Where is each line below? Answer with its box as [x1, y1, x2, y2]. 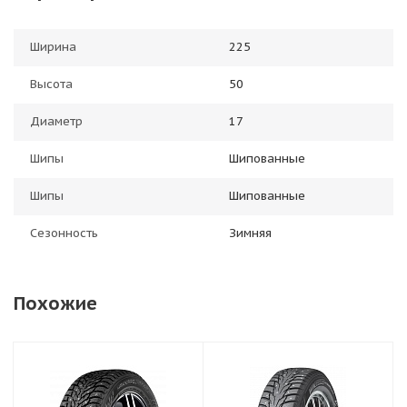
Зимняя [229, 225, 272, 241]
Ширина [30, 39, 76, 55]
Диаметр [30, 114, 83, 129]
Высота [30, 76, 73, 92]
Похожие [14, 292, 97, 315]
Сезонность [30, 225, 98, 241]
